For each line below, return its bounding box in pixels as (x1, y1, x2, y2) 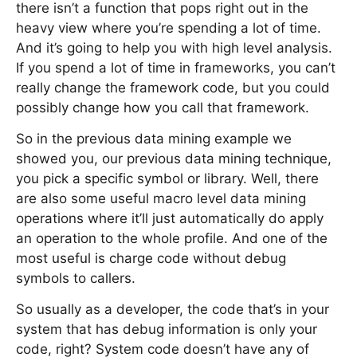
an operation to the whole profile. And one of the (16, 230, 328, 246)
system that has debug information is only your (16, 321, 317, 337)
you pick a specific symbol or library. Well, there (16, 171, 319, 186)
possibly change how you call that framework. (16, 100, 309, 116)
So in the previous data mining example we (16, 131, 292, 147)
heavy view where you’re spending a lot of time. (16, 20, 321, 36)
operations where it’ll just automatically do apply (16, 210, 324, 226)
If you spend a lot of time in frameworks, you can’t (16, 60, 335, 76)
